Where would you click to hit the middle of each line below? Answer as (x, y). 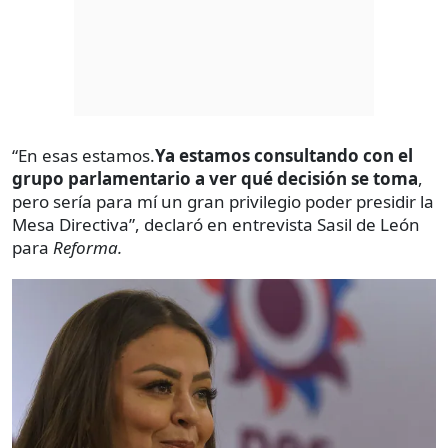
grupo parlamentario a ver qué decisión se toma (215, 178)
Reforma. (87, 247)
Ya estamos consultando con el (284, 155)
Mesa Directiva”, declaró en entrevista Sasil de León (216, 224)
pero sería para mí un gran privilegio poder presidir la (223, 201)
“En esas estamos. (83, 155)
